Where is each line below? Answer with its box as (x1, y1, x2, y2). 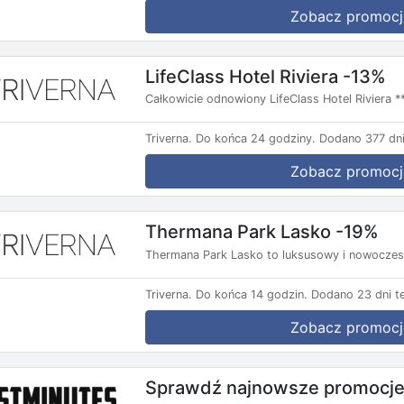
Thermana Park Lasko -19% (145, 220, 379, 243)
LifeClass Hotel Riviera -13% (145, 65, 386, 87)
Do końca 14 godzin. (196, 287, 308, 301)
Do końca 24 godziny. (196, 132, 316, 146)
